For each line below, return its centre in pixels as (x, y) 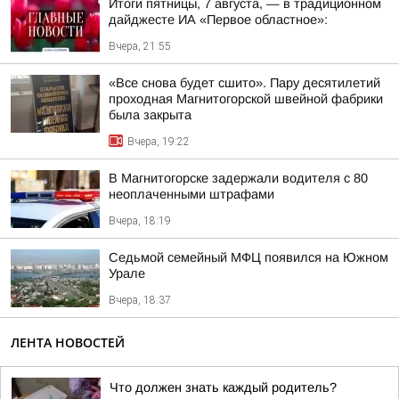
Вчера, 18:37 (140, 300)
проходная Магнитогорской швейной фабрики (246, 99)
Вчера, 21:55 (140, 46)
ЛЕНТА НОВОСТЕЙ (68, 342)
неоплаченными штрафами (191, 194)
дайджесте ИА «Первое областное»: (218, 20)
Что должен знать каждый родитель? (223, 387)
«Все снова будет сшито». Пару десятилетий (244, 83)
